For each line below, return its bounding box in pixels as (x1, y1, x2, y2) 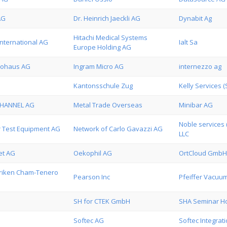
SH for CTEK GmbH (73, 197, 130, 206)
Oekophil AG (73, 148, 112, 158)
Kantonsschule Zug (73, 81, 133, 90)
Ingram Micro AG (73, 62, 124, 71)
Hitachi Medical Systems (73, 33, 147, 42)
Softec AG (73, 216, 104, 225)
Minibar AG (179, 100, 213, 109)
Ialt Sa (179, 37, 198, 47)
